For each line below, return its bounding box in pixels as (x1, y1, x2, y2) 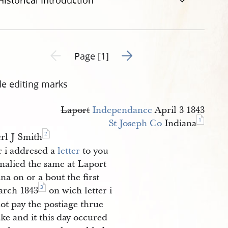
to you (80, 145, 109, 157)
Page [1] (74, 49, 109, 63)
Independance (92, 104, 152, 117)
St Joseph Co (108, 117, 162, 130)
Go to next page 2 (119, 47, 187, 59)
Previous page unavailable (47, 47, 127, 56)
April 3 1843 (152, 104, 205, 117)
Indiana (162, 117, 196, 130)
